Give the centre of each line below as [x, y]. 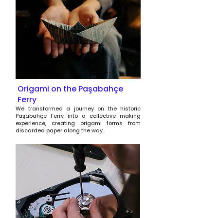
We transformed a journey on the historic [78, 109]
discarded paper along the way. [60, 130]
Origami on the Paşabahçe [70, 89]
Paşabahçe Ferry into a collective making [78, 116]
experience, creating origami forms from [78, 123]
